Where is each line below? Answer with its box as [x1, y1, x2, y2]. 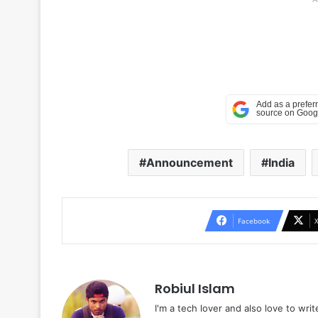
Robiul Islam [155, 279, 235, 297]
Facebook [237, 215, 270, 226]
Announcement [146, 155, 233, 170]
